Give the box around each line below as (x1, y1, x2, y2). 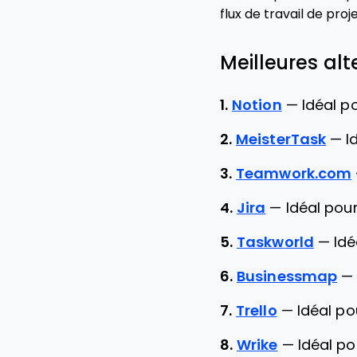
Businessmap (237, 269, 338, 284)
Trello (236, 303, 277, 319)
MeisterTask (236, 131, 327, 147)
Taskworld (237, 234, 314, 250)
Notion (232, 97, 282, 113)
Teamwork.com (236, 166, 352, 182)
